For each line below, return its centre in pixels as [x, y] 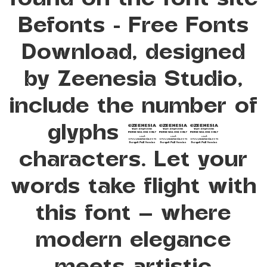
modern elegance [133, 238]
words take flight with [133, 185]
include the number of [133, 104]
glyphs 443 [133, 131]
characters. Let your [133, 158]
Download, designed [133, 51]
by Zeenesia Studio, [133, 77]
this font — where [133, 212]
